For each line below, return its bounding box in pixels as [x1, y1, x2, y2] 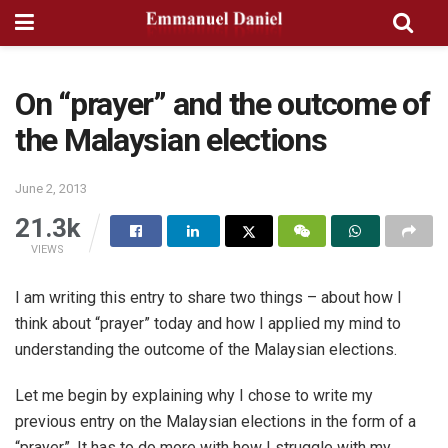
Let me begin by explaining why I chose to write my [15, 386, 373, 405]
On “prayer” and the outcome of [15, 85, 430, 123]
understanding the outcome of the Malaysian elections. [15, 340, 397, 359]
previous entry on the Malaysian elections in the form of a [15, 412, 416, 431]
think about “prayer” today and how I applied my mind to [15, 314, 401, 333]
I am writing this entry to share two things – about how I [15, 288, 402, 307]
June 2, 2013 [15, 181, 87, 196]
